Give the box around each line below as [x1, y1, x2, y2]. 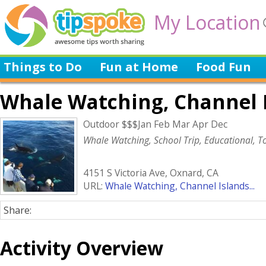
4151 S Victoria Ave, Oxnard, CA [83, 166, 218, 179]
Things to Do [4, 59, 82, 75]
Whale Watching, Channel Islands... [105, 179, 255, 192]
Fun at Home [100, 59, 178, 75]
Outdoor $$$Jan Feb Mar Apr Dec [83, 118, 227, 131]
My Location [154, 9, 261, 35]
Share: [4, 204, 31, 217]
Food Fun [196, 59, 251, 75]
